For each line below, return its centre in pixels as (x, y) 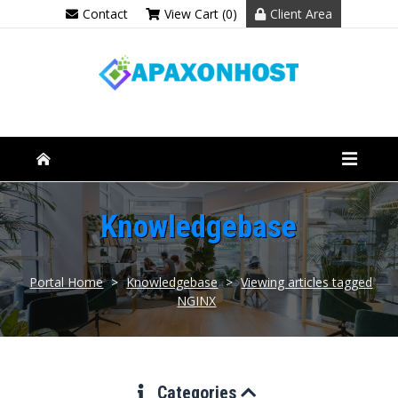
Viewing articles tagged (307, 282)
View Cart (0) (200, 14)
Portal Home (67, 282)
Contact (105, 14)
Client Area (301, 14)
